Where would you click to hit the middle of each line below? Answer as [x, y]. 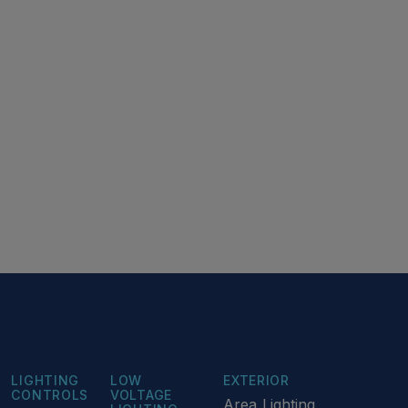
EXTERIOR [256, 380]
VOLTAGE [141, 395]
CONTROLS [50, 395]
